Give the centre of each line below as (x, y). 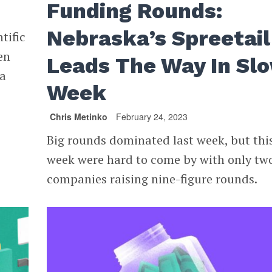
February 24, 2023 (152, 117)
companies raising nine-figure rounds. (152, 179)
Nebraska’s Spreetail (159, 39)
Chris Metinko (79, 117)
